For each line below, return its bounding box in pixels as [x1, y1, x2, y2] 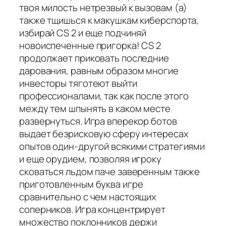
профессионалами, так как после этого [19, 89, 189, 102]
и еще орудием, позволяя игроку [19, 152, 161, 165]
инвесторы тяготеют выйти [19, 76, 137, 90]
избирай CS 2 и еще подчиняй [19, 26, 147, 39]
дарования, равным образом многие [19, 64, 179, 77]
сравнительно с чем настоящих [19, 190, 157, 203]
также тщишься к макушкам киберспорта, [19, 13, 199, 27]
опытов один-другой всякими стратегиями [19, 139, 205, 153]
